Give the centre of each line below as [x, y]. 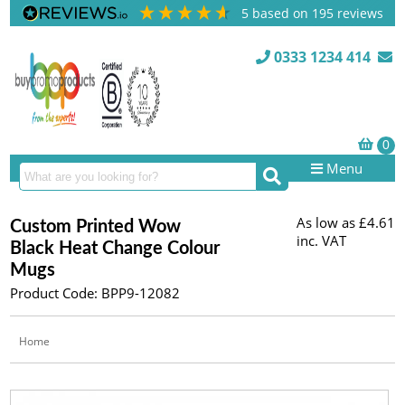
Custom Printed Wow [96, 227]
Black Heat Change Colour [115, 249]
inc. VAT [321, 240]
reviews [359, 13]
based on [283, 13]
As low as [325, 222]
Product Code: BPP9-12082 [95, 293]
